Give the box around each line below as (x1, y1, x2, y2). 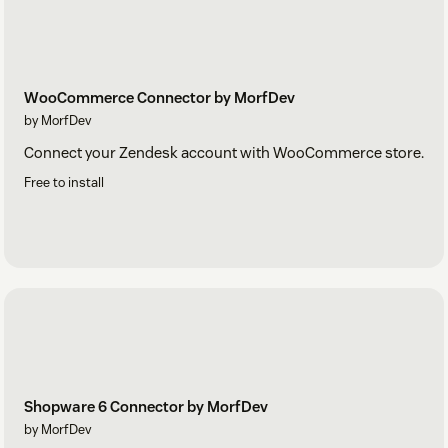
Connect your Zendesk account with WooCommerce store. (24, 142, 424, 162)
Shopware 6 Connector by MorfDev (24, 397, 268, 417)
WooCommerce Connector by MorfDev (24, 87, 295, 107)
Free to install (24, 173, 104, 191)
